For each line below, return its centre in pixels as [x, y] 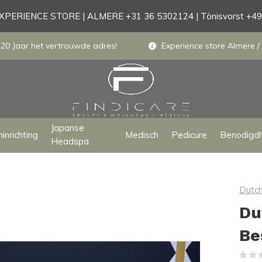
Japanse [68, 128]
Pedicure [189, 135]
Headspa [70, 141]
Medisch [142, 135]
